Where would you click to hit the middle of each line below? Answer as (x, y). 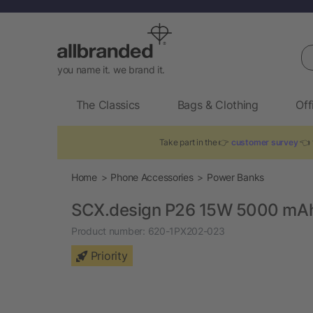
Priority (109, 255)
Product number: (108, 231)
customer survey (267, 142)
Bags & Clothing (218, 104)
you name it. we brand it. (111, 69)
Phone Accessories (152, 177)
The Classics (108, 104)
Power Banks (235, 177)
